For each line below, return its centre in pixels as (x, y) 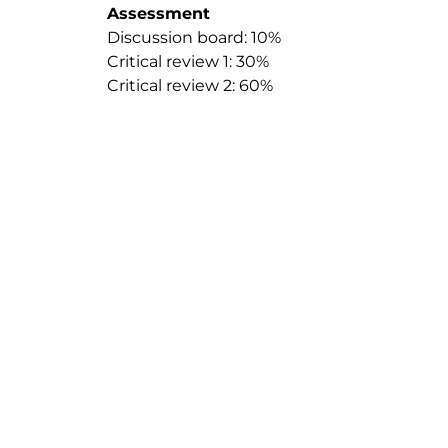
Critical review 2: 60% (190, 85)
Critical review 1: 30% (188, 61)
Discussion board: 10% (194, 37)
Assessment (158, 13)
